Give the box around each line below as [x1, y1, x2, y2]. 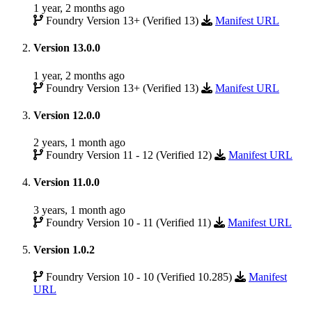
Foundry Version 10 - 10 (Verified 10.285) [43, 271, 235, 283]
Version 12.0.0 [33, 109, 100, 121]
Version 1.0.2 [33, 243, 95, 256]
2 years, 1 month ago [33, 136, 125, 149]
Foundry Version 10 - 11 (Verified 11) [43, 216, 214, 228]
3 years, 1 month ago [33, 203, 125, 216]
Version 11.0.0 [33, 176, 100, 189]
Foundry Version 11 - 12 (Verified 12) [43, 149, 214, 162]
